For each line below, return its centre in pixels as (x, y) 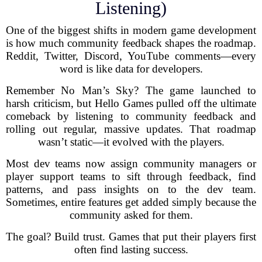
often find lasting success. (131, 249)
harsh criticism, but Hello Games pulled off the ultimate (131, 103)
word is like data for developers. (131, 69)
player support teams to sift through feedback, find (131, 176)
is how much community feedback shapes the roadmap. (131, 43)
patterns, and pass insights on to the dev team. (131, 189)
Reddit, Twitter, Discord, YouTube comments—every (131, 56)
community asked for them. (131, 215)
